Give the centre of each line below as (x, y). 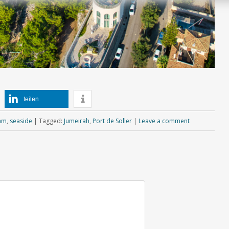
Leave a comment (164, 121)
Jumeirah (76, 121)
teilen (31, 99)
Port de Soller (112, 121)
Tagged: (51, 121)
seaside (21, 121)
